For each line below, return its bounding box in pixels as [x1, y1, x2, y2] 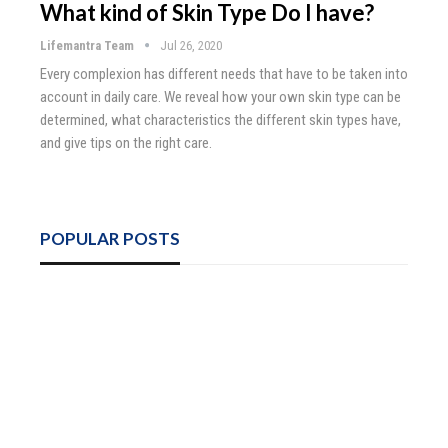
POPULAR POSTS [40, 227, 180, 249]
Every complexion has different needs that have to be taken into [40, 64, 408, 83]
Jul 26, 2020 [160, 37, 222, 53]
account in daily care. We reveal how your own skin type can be [40, 87, 401, 106]
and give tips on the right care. [40, 133, 212, 152]
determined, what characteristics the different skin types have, [40, 110, 401, 129]
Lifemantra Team [40, 37, 137, 53]
